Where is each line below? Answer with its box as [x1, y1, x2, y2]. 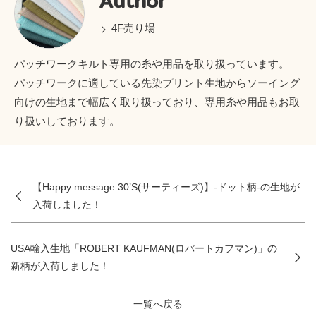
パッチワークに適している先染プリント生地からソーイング [14, 76, 300, 89]
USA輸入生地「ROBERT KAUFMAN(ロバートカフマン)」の [11, 242, 277, 254]
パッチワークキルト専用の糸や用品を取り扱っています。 [14, 57, 289, 70]
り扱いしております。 [14, 114, 120, 127]
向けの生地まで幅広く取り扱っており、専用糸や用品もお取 [14, 95, 300, 108]
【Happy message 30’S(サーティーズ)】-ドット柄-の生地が [32, 181, 300, 193]
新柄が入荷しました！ [11, 260, 109, 272]
